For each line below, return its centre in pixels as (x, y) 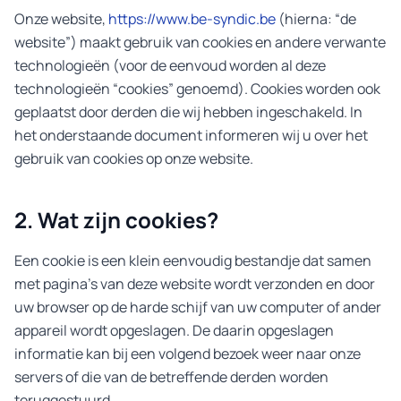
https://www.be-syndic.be (192, 19)
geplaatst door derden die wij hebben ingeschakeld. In (188, 112)
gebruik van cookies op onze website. (134, 158)
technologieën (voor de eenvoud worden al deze (170, 65)
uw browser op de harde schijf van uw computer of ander (198, 307)
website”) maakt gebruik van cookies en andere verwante (200, 42)
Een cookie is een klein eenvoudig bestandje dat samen (193, 260)
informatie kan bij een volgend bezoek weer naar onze (188, 354)
